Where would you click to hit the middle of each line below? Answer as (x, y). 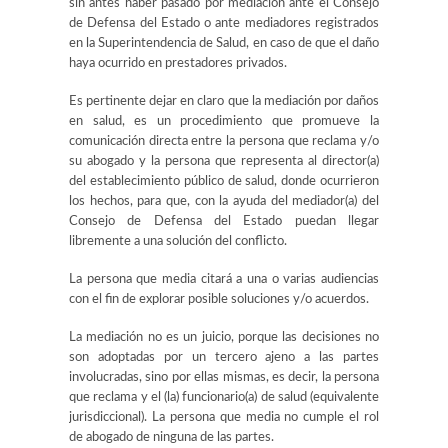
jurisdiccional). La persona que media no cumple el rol (224, 417)
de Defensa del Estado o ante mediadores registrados (224, 23)
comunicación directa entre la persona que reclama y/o (224, 141)
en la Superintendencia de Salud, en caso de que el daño (224, 43)
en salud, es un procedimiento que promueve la (224, 121)
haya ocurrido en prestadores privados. (178, 63)
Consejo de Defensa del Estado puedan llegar (224, 221)
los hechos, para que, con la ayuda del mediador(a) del (224, 201)
